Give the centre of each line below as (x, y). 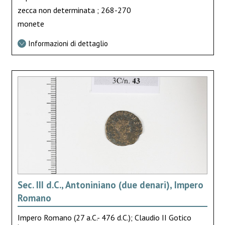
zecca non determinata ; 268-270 (74, 10)
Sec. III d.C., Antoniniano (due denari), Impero (110, 185)
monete (31, 23)
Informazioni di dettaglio (68, 43)
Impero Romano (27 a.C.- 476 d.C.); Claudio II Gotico (104, 217)
